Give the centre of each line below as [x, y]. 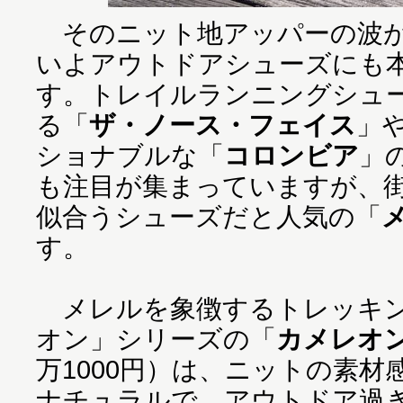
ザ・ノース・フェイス [223, 125]
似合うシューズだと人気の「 [209, 216]
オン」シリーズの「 [156, 339]
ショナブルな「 [130, 155]
